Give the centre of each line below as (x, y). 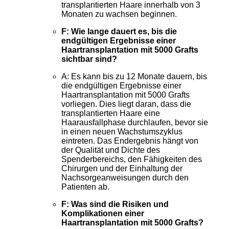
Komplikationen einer (103, 213)
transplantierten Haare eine (111, 113)
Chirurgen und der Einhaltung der (122, 168)
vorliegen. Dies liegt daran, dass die (126, 104)
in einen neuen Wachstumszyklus (122, 131)
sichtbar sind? (89, 59)
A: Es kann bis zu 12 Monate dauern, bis (134, 76)
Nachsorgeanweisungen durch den (125, 177)
